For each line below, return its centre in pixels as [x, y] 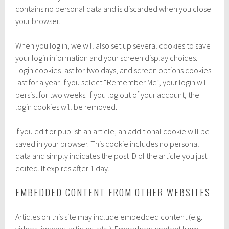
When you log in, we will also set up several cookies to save [113, 45]
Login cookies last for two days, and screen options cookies [113, 70]
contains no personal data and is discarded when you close [113, 8]
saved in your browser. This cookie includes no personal [108, 143]
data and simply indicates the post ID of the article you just [111, 156]
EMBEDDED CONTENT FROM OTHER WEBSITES [113, 192]
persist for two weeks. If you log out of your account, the [108, 94]
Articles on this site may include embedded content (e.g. [109, 216]
